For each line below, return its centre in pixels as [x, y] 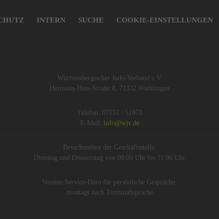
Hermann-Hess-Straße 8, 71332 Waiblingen [109, 88]
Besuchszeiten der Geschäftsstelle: [109, 148]
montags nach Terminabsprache [109, 193]
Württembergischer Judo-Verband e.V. [109, 78]
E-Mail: [92, 123]
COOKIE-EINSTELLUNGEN [165, 20]
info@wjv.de [121, 123]
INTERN [51, 20]
